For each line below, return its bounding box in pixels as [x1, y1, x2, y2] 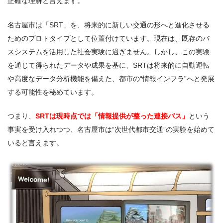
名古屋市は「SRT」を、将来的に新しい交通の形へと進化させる [7, 20, 210, 29]
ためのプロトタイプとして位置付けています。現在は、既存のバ [7, 34, 210, 42]
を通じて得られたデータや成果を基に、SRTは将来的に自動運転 [7, 61, 210, 69]
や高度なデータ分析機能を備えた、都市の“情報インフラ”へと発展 [7, 74, 215, 83]
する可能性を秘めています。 [7, 88, 98, 96]
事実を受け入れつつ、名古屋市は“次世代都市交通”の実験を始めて [7, 125, 215, 134]
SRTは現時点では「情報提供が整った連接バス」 [35, 112, 189, 120]
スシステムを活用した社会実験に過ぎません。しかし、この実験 [7, 47, 210, 56]
